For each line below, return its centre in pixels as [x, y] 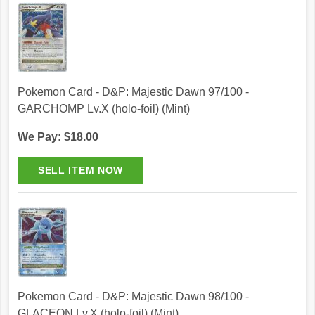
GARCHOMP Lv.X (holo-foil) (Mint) [104, 109]
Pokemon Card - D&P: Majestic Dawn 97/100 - [133, 92]
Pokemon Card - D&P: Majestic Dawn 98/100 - [133, 297]
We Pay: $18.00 [58, 137]
